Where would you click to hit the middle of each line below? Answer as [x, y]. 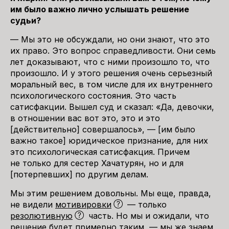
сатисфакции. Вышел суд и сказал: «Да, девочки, [112, 107]
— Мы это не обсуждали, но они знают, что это [110, 39]
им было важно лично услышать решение [100, 9]
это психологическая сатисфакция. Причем [100, 152]
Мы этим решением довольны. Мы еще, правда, [111, 193]
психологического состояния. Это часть [93, 96]
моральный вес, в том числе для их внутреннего [111, 84]
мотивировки [83, 204]
